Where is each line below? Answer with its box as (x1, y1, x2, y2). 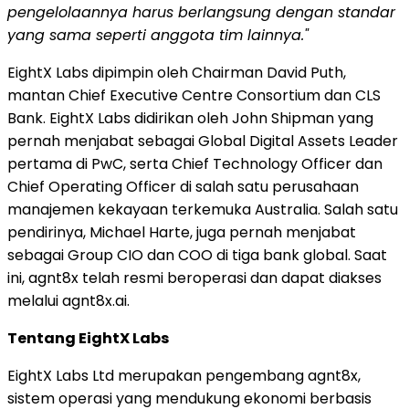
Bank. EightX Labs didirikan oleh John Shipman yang (7, 107, 373, 129)
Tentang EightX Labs (7, 327, 169, 349)
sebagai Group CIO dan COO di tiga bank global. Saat (7, 244, 387, 266)
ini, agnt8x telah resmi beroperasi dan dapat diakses (7, 267, 382, 288)
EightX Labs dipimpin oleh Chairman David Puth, (7, 61, 346, 83)
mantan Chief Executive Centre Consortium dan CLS (7, 84, 381, 106)
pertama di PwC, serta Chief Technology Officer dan (7, 152, 383, 174)
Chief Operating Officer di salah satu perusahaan (7, 175, 359, 197)
